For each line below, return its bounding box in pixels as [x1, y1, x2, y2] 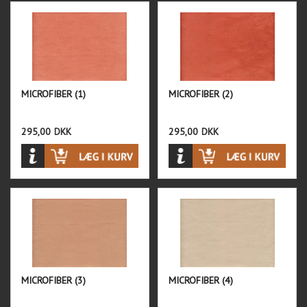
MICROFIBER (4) [169, 274, 234, 287]
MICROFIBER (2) [169, 88, 234, 101]
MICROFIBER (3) [21, 274, 86, 287]
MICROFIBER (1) [21, 88, 86, 101]
